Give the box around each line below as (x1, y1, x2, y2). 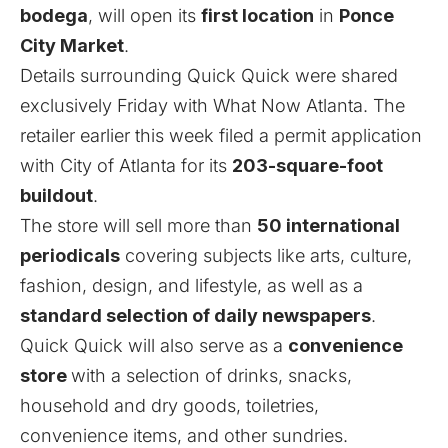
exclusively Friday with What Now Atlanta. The (20, 95, 405, 117)
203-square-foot (232, 155, 383, 177)
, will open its (88, 5, 201, 27)
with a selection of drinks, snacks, (71, 365, 352, 387)
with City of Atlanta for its (20, 155, 232, 177)
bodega (20, 5, 88, 27)
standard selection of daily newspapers (20, 305, 371, 327)
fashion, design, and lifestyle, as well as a (20, 275, 363, 297)
